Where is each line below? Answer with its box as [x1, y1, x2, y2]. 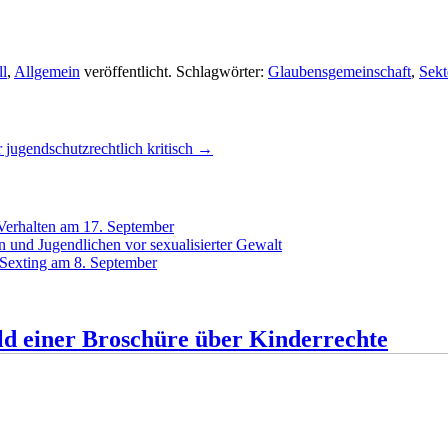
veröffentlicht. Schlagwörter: [80, 62, 268, 80]
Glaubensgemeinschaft [268, 62, 411, 80]
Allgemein [14, 62, 80, 80]
